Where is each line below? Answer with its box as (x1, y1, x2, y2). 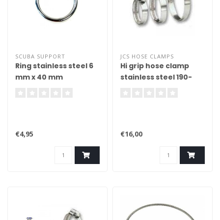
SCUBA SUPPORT (15, 53, 65, 60)
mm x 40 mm (15, 72, 63, 82)
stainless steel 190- (120, 72, 192, 82)
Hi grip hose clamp (120, 61, 189, 71)
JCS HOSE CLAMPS (120, 53, 174, 60)
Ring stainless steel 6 (15, 61, 93, 71)
